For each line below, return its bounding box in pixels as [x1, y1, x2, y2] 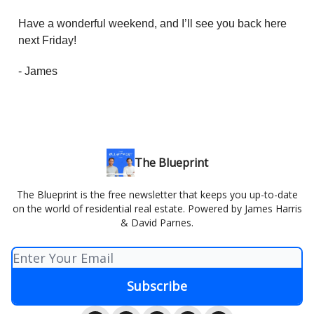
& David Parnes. [121, 216, 193, 230]
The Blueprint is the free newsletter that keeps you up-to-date [16, 188, 298, 202]
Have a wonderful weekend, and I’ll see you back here [18, 18, 287, 30]
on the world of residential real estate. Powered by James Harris [12, 202, 302, 216]
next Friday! [18, 34, 76, 47]
